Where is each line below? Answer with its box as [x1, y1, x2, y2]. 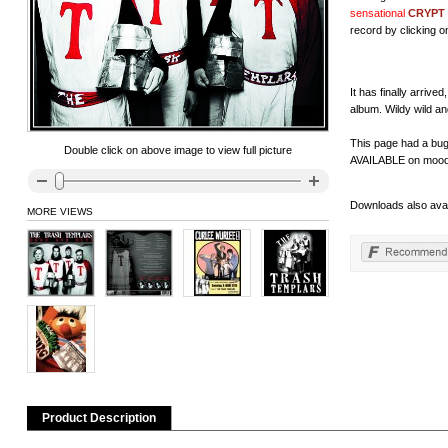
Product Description [42, 411, 156, 426]
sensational [350, 7, 408, 20]
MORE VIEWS [27, 206, 93, 218]
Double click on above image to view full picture [64, 144, 292, 157]
